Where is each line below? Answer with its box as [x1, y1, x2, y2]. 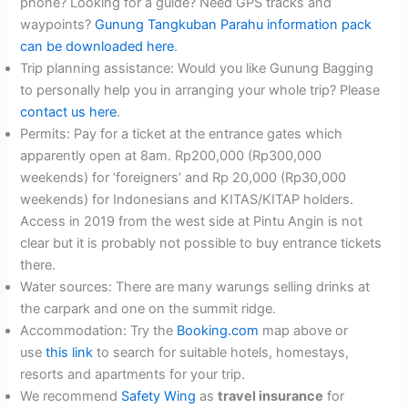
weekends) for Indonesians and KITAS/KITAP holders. [20, 191, 354, 209]
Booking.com [177, 322, 260, 340]
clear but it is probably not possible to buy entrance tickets [20, 235, 382, 252]
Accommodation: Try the [20, 322, 178, 340]
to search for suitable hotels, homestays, [93, 344, 350, 362]
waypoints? [20, 16, 96, 34]
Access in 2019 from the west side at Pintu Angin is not [20, 213, 363, 230]
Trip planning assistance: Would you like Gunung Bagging [20, 60, 374, 77]
